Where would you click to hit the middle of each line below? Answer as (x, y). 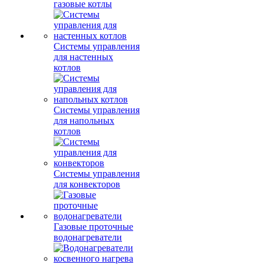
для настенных (83, 57)
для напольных (84, 121)
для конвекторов (87, 184)
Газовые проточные (93, 227)
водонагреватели (88, 237)
